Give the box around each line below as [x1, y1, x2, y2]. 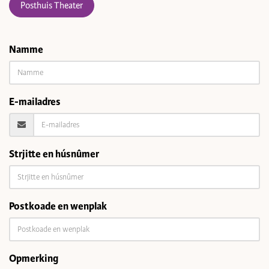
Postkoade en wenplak [9, 200, 107, 213]
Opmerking [9, 252, 58, 265]
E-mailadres [9, 95, 61, 108]
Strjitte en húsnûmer [9, 148, 99, 160]
